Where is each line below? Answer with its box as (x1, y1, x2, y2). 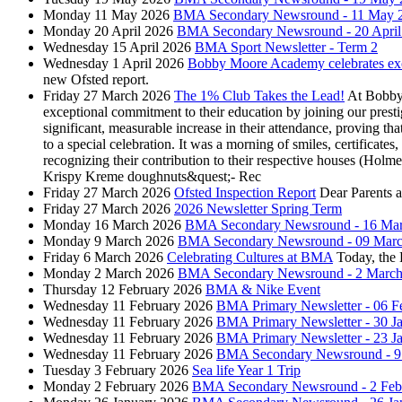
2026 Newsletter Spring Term (174, 200, 342, 216)
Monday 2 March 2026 (43, 265, 174, 281)
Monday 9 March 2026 (43, 232, 174, 249)
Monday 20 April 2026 (43, 22, 173, 39)
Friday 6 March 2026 (43, 249, 163, 265)
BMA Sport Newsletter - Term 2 (195, 39, 378, 55)
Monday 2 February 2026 (43, 378, 188, 394)
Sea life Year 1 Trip (192, 362, 301, 378)
